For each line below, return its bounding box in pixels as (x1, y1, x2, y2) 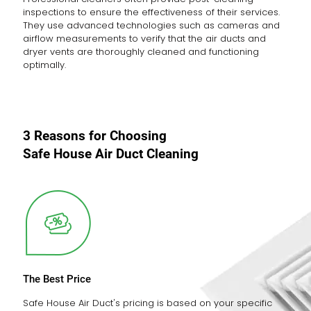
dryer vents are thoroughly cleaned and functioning (23, 45, 259, 58)
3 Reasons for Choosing (23, 128, 167, 144)
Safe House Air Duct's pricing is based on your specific (23, 296, 272, 310)
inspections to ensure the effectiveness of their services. (23, 6, 280, 19)
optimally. (23, 58, 66, 72)
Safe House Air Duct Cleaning (23, 146, 199, 162)
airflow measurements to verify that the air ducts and (23, 32, 266, 45)
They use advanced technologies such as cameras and (23, 19, 280, 32)
